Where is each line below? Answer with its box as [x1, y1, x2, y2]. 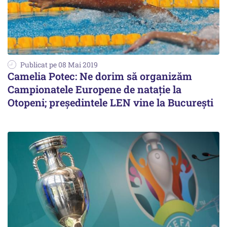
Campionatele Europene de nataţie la [8, 82, 181, 96]
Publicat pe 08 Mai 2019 [20, 59, 98, 69]
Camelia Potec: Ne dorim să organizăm [8, 69, 192, 83]
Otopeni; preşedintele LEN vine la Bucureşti [8, 95, 213, 109]
